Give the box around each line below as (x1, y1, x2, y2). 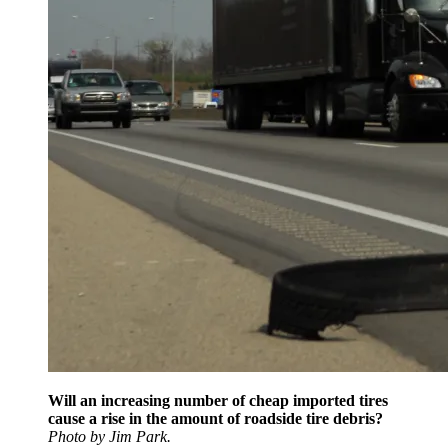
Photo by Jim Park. (48, 428, 171, 446)
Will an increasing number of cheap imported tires (48, 392, 388, 410)
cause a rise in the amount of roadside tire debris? (48, 410, 383, 428)
